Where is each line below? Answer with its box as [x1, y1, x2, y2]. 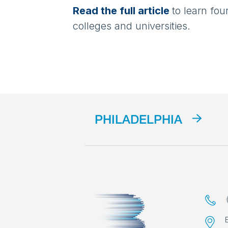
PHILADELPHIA [94, 115, 182, 128]
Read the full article [72, 4, 169, 17]
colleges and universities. [72, 19, 193, 32]
